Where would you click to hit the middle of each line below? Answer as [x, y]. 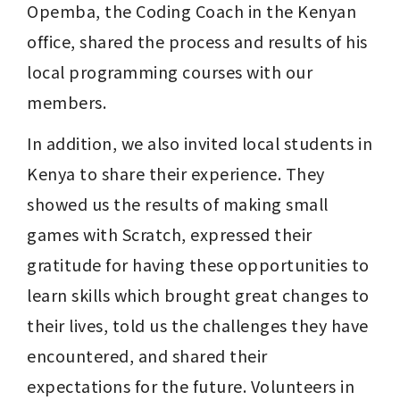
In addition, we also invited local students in [200, 143]
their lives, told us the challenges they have [198, 325]
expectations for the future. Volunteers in [191, 386]
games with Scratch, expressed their [170, 234]
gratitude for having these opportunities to [198, 265]
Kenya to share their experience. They [176, 174]
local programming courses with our [170, 72]
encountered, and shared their [147, 356]
